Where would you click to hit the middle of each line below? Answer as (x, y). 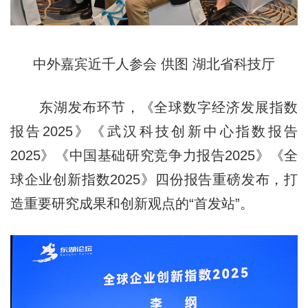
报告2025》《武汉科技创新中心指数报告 (154, 131)
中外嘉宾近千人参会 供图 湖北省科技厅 (154, 64)
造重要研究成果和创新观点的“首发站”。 (132, 203)
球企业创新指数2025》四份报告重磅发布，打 (154, 179)
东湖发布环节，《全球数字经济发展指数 (154, 107)
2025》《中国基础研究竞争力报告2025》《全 (154, 155)
